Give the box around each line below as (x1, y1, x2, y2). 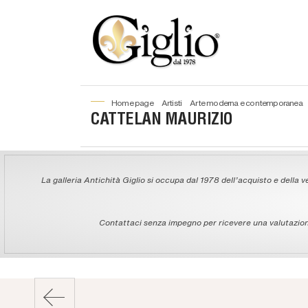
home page (117, 97, 153, 108)
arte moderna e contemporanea (195, 97, 302, 108)
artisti (167, 97, 182, 108)
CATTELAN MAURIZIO (91, 113, 233, 129)
